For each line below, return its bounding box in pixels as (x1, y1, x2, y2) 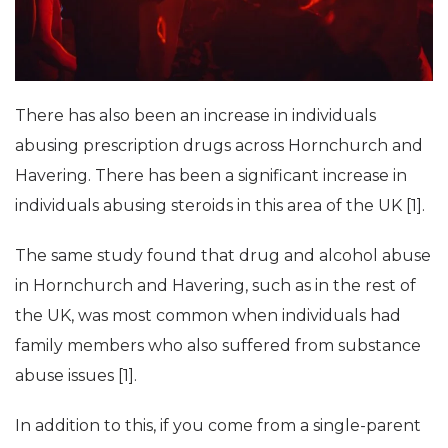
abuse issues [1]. (15, 365, 137, 385)
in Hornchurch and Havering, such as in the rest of (15, 275, 416, 295)
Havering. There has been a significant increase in (15, 165, 407, 185)
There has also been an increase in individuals (15, 105, 376, 125)
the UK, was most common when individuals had (15, 305, 401, 325)
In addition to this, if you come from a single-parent (15, 415, 421, 435)
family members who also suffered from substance (15, 335, 421, 355)
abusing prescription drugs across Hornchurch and (15, 135, 423, 155)
